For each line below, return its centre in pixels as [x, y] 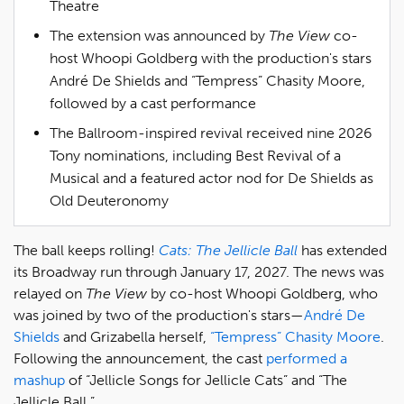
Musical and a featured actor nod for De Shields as [211, 178]
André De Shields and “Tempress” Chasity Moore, [207, 80]
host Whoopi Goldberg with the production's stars [211, 58]
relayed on [50, 293]
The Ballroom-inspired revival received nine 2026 [211, 133]
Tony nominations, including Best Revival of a [195, 155]
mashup [39, 380]
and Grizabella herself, [135, 336]
